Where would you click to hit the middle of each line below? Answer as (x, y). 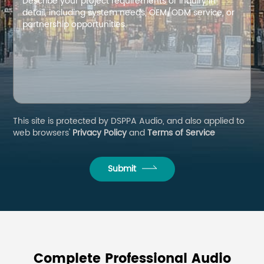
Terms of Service (181, 133)
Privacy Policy (100, 133)
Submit (122, 169)
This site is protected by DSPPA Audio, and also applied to (129, 121)
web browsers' (43, 133)
